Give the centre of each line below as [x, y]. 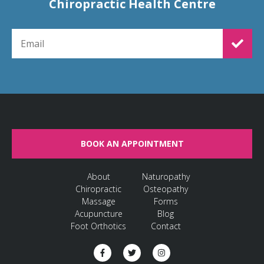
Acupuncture [98, 214]
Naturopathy [166, 176]
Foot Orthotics [98, 226]
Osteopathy [166, 189]
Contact [166, 226]
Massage [98, 201]
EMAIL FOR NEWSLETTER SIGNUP [79, 33]
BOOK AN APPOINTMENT [132, 143]
